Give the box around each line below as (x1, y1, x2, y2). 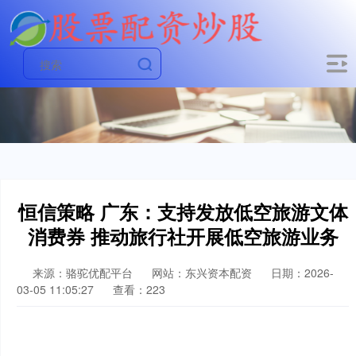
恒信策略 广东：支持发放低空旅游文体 (17, 198, 348, 225)
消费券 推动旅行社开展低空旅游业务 (27, 222, 339, 250)
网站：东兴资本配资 (152, 265, 252, 281)
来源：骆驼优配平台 (33, 265, 136, 281)
